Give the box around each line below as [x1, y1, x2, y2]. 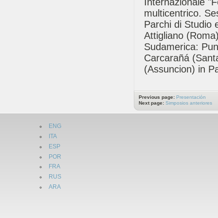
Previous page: [139, 94, 176, 100]
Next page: [139, 100, 165, 106]
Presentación [176, 94, 206, 100]
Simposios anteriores [165, 100, 212, 106]
